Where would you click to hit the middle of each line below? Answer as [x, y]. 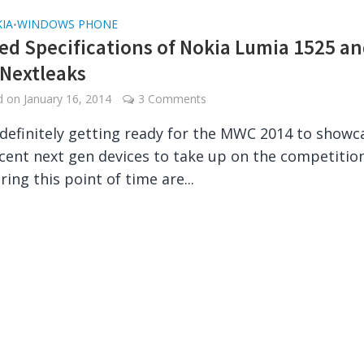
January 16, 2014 [68, 99]
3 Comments [173, 99]
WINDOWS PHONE [68, 24]
